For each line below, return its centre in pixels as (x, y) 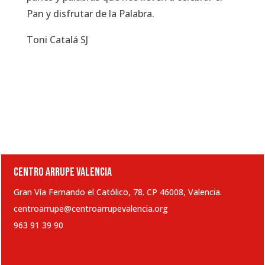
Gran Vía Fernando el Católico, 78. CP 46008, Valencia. (118, 192)
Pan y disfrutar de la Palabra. (90, 14)
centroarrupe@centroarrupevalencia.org (91, 209)
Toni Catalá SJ (57, 40)
